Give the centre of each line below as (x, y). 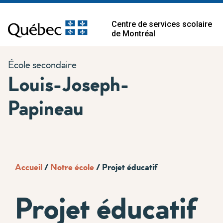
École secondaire (42, 64)
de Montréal (133, 34)
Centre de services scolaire (162, 24)
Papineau (46, 107)
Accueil (29, 167)
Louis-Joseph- (68, 83)
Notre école (72, 167)
